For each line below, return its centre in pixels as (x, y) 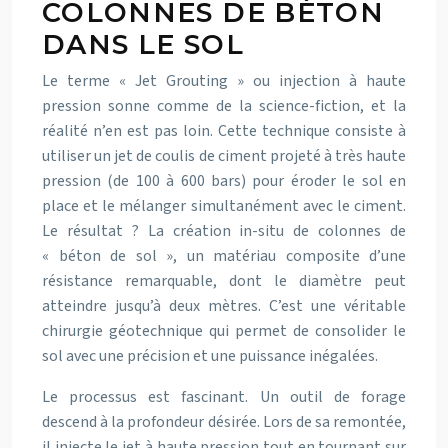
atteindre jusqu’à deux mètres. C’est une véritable (224, 306)
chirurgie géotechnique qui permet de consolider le (224, 331)
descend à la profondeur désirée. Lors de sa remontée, (224, 422)
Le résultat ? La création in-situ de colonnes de (224, 231)
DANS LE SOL (143, 45)
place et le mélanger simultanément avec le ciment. (224, 206)
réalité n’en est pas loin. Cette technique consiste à (224, 131)
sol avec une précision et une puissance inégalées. (210, 356)
